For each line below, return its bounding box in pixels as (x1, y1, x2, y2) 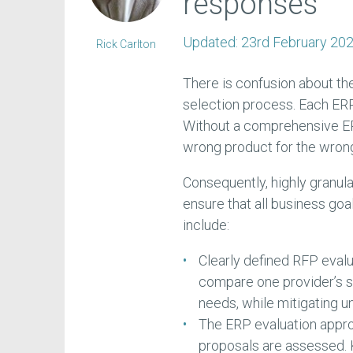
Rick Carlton (96, 38, 157, 51)
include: (183, 217, 230, 234)
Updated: (183, 34, 242, 51)
